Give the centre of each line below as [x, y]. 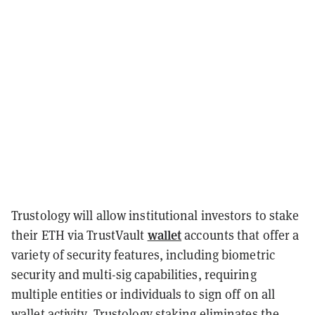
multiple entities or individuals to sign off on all [143, 294]
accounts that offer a [240, 235]
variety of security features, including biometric [143, 255]
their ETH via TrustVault [79, 235]
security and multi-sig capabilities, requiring [134, 274]
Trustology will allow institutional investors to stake [155, 215]
